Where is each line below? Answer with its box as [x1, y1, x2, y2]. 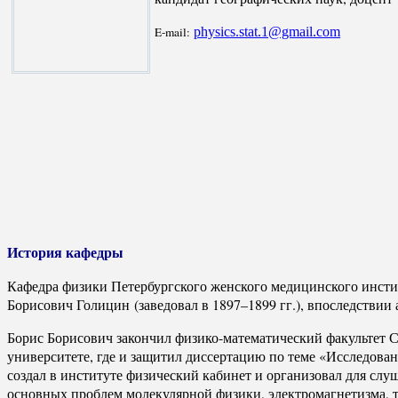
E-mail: [155, 23, 194, 40]
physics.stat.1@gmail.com [194, 23, 340, 39]
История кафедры [7, 241, 123, 262]
